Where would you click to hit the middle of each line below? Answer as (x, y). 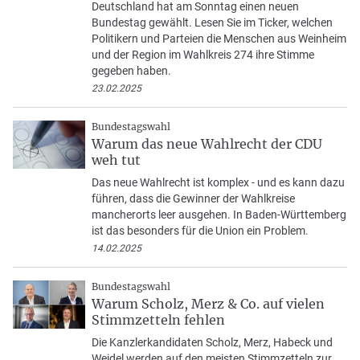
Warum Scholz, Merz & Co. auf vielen (208, 304)
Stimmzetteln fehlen (158, 320)
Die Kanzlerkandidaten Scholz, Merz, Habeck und (212, 343)
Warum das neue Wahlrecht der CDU (207, 144)
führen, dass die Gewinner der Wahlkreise (193, 199)
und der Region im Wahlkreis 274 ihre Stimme (203, 55)
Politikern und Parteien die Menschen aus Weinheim (219, 39)
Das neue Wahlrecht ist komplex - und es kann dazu (218, 183)
